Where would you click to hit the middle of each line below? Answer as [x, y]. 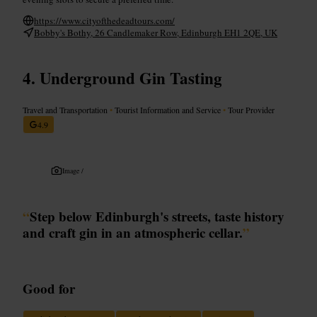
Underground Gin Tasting [131, 77]
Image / [73, 170]
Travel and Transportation [66, 109]
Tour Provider [250, 109]
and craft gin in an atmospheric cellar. [133, 232]
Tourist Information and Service [168, 109]
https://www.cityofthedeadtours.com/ [104, 20]
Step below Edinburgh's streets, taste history [157, 216]
